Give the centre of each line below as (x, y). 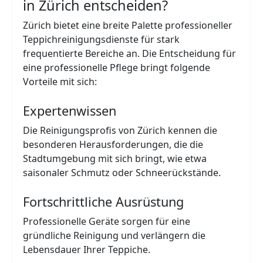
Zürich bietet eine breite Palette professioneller (128, 25)
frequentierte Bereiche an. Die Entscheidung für (130, 53)
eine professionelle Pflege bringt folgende (117, 67)
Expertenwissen (70, 110)
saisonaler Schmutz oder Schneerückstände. (122, 172)
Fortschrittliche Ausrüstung (104, 201)
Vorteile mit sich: (60, 81)
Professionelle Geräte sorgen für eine (107, 221)
